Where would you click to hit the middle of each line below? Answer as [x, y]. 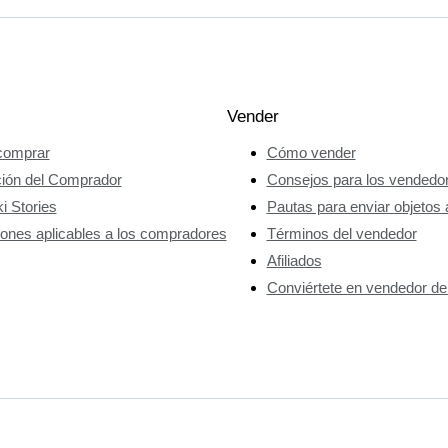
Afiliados [294, 260]
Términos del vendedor [341, 233]
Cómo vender [311, 152]
